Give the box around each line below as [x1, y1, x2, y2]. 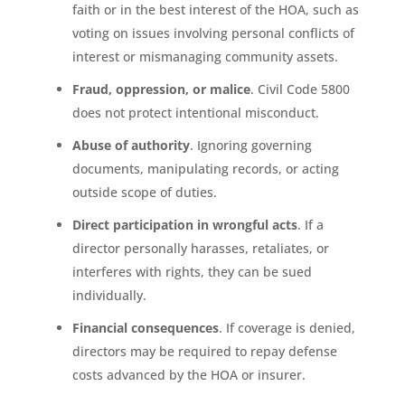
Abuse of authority [71, 136, 190, 154]
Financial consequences [71, 318, 219, 336]
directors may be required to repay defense [71, 342, 337, 360]
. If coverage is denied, [218, 318, 355, 336]
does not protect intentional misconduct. [71, 103, 319, 121]
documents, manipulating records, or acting [71, 159, 339, 177]
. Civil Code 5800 [250, 80, 350, 98]
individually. [71, 286, 146, 304]
